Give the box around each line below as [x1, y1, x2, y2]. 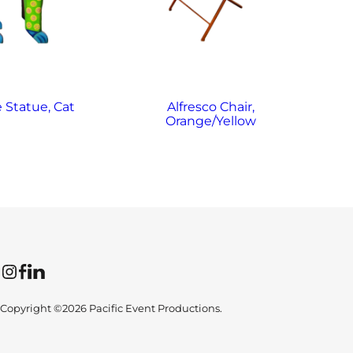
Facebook [17, 258, 29, 282]
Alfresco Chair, [167, 98, 255, 114]
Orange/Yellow [165, 113, 257, 128]
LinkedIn [26, 258, 39, 282]
